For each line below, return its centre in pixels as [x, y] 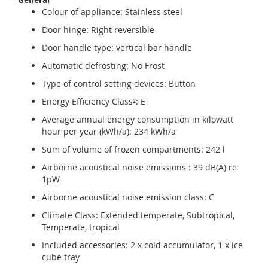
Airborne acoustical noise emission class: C [128, 197]
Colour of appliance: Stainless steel [112, 12]
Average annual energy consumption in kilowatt [138, 119]
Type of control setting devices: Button [119, 83]
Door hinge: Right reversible [98, 30]
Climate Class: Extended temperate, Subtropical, [138, 215]
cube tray [61, 257]
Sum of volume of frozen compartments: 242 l [133, 149]
